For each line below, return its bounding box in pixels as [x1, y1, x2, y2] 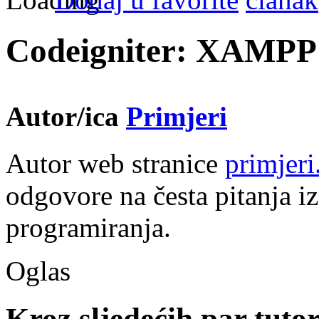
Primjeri [126, 100, 227, 132]
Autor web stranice [6, 147, 225, 179]
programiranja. [6, 211, 171, 243]
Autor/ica [6, 100, 126, 132]
